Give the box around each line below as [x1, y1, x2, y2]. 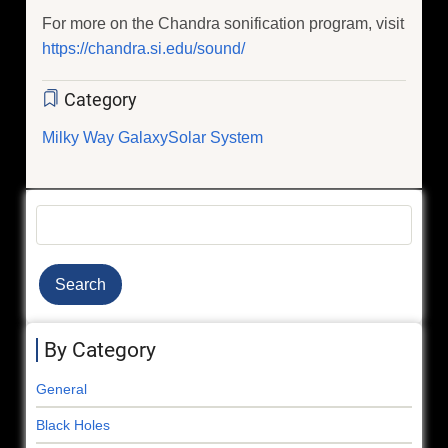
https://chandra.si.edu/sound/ [42, 39, 245, 57]
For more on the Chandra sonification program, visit [42, 14, 404, 32]
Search [36, 209, 90, 227]
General [36, 381, 87, 398]
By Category [44, 338, 156, 363]
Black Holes [36, 417, 110, 434]
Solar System [168, 129, 263, 147]
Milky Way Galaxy [42, 129, 168, 147]
